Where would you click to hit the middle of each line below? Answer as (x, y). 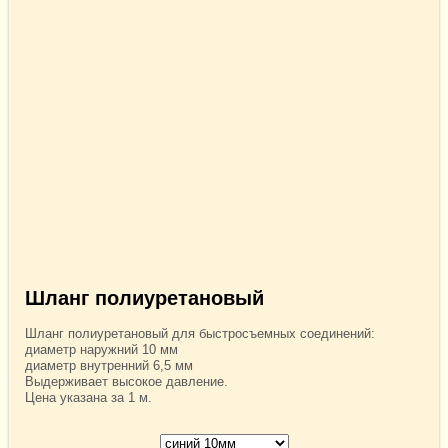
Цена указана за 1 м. (89, 398)
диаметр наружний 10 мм (102, 350)
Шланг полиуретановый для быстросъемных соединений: (200, 334)
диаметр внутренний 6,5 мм (109, 366)
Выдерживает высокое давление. (127, 382)
